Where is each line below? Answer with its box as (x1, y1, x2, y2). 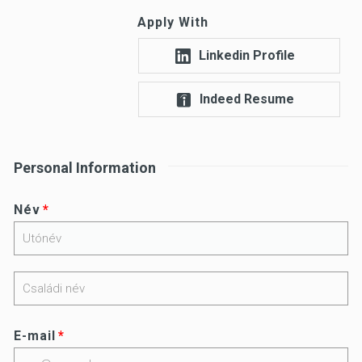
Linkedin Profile (199, 48, 295, 63)
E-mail (14, 328, 56, 343)
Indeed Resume (200, 91, 294, 107)
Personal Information (14, 159, 156, 176)
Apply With (137, 15, 208, 30)
